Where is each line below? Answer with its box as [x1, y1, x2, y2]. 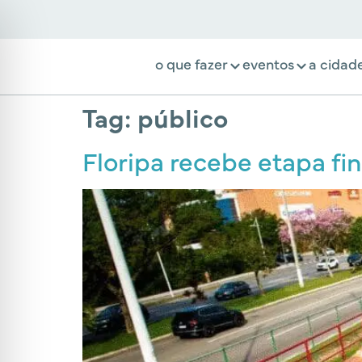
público [137, 99, 228, 135]
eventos [242, 53, 294, 74]
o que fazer [155, 53, 228, 74]
